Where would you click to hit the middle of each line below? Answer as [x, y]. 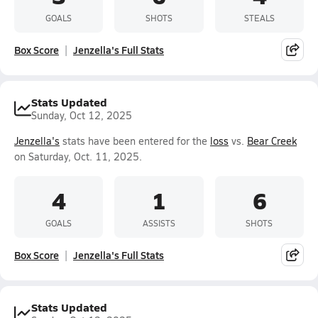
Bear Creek [272, 141]
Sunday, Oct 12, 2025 [82, 115]
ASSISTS [159, 223]
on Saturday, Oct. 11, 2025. [78, 157]
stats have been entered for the [135, 141]
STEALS [259, 17]
